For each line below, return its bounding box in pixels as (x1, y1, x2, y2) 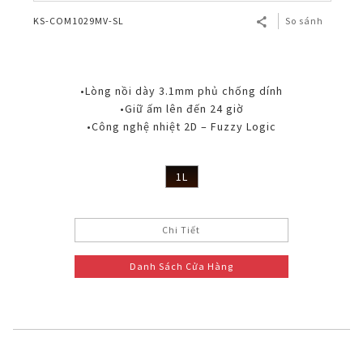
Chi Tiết (162, 224, 201, 237)
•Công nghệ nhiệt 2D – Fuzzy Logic (87, 119, 276, 135)
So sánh (285, 15, 323, 28)
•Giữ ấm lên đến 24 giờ (119, 101, 244, 117)
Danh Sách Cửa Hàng (129, 260, 233, 273)
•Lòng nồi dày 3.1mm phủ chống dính (80, 83, 283, 99)
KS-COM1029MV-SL (33, 15, 124, 28)
